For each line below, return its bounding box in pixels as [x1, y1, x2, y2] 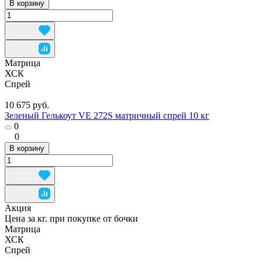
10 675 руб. [5, 99, 49, 110]
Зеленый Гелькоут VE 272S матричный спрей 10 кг [5, 110, 209, 120]
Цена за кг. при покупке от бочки [5, 213, 138, 223]
